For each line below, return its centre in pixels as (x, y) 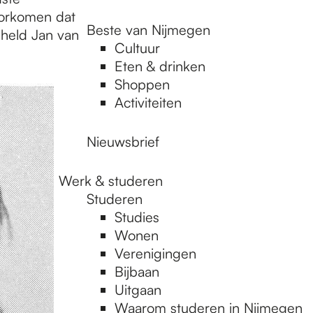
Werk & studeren (111, 181)
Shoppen (142, 84)
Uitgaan (138, 290)
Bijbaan (137, 271)
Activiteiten (148, 102)
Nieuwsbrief (123, 141)
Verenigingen (155, 253)
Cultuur (137, 48)
